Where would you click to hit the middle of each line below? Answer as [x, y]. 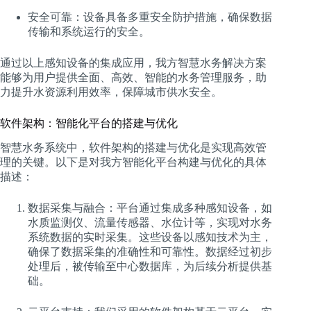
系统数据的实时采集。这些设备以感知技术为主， [150, 237]
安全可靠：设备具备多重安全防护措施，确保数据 [150, 17]
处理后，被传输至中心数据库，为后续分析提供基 [150, 267]
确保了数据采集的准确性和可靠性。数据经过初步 [150, 252]
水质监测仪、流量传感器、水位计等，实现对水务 [150, 223]
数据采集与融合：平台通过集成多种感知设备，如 [150, 208]
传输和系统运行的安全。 [89, 31]
